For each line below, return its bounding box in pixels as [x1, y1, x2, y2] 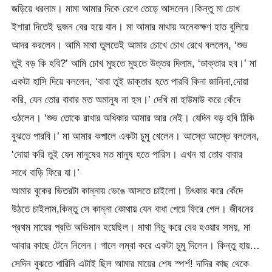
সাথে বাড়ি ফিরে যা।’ [12, 166, 80, 179]
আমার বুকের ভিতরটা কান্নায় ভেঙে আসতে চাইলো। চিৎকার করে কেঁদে [12, 185, 243, 197]
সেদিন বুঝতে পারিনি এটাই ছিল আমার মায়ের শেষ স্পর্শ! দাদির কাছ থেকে [12, 257, 250, 270]
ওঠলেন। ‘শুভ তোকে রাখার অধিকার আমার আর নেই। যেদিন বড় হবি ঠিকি [12, 112, 255, 124]
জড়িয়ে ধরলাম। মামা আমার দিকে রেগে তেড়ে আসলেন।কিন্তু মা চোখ [12, 2, 240, 15]
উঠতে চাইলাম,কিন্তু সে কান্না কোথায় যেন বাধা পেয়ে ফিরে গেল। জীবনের [12, 203, 254, 216]
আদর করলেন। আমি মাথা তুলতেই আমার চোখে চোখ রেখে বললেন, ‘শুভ [12, 39, 248, 52]
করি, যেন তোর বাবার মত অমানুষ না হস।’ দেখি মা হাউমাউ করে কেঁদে [12, 93, 241, 106]
